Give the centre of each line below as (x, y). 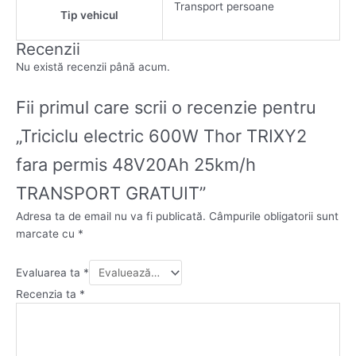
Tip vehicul (89, 15)
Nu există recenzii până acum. (93, 67)
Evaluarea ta (50, 272)
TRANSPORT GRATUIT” (111, 193)
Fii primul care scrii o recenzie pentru (166, 108)
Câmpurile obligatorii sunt (274, 217)
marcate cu (47, 234)
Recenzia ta (48, 294)
